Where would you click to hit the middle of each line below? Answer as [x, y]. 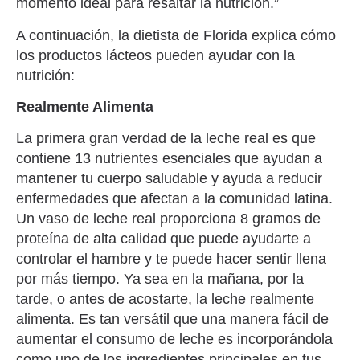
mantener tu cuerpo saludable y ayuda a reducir [169, 179]
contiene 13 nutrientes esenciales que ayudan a [169, 159]
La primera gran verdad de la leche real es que [166, 139]
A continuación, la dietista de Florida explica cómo [176, 35]
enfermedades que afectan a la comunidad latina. [174, 199]
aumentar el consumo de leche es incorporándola [174, 340]
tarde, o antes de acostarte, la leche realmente [165, 299]
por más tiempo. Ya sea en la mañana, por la [160, 279]
